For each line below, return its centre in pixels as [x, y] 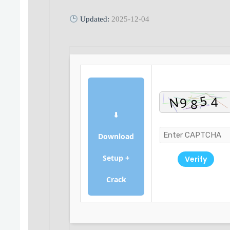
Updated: [95, 19]
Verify [196, 159]
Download [116, 137]
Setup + [116, 158]
